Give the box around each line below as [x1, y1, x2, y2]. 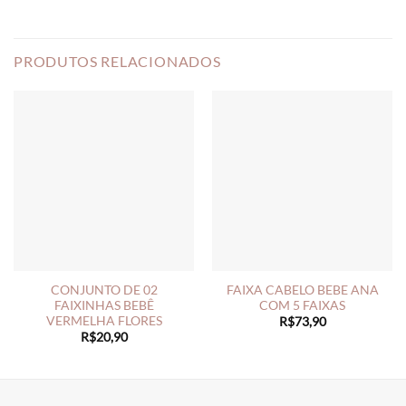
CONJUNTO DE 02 [50, 282, 158, 297]
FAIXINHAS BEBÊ [53, 297, 154, 313]
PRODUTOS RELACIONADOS [14, 53, 221, 71]
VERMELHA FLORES [45, 313, 162, 328]
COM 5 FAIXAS [259, 297, 345, 313]
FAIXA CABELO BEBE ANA [226, 282, 379, 297]
